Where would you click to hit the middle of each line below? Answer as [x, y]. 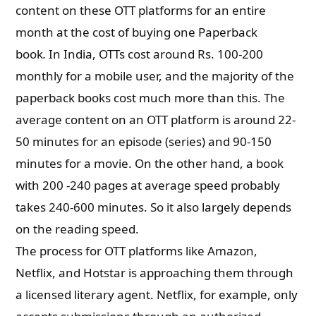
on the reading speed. [79, 229]
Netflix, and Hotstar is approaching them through [155, 273]
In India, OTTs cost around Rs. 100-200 [156, 54]
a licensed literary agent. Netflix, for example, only [157, 294]
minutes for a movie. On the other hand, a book [150, 163]
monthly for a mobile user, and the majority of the [155, 76]
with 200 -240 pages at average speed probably [148, 185]
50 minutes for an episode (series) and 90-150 [144, 141]
